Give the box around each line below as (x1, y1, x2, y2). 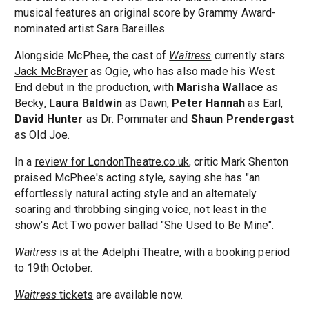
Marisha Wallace (176, 80, 264, 94)
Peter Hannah (172, 96, 246, 110)
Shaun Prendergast (190, 112, 295, 126)
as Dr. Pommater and (83, 112, 191, 126)
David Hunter (14, 112, 83, 126)
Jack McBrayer (14, 64, 88, 78)
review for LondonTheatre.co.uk (34, 154, 190, 168)
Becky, (14, 96, 49, 110)
